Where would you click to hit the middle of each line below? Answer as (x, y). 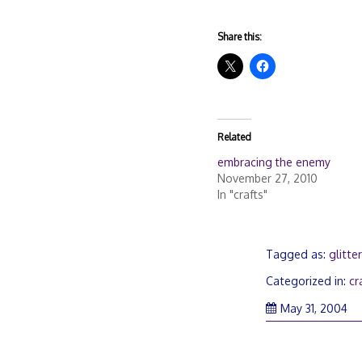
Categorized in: (308, 281)
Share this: (239, 37)
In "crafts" (242, 195)
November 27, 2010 (267, 179)
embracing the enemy (274, 162)
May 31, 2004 (314, 308)
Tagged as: (298, 254)
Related (234, 137)
